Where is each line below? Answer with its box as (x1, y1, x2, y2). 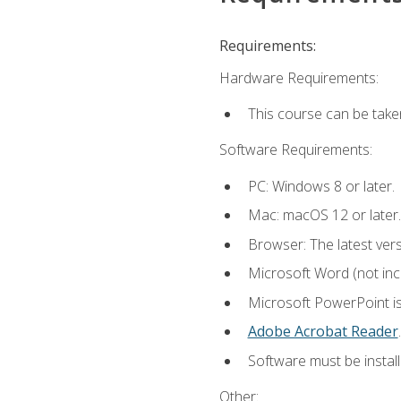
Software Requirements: (218, 140, 372, 160)
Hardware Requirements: (218, 67, 379, 88)
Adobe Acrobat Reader (247, 321, 398, 342)
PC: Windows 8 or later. (247, 175, 395, 196)
